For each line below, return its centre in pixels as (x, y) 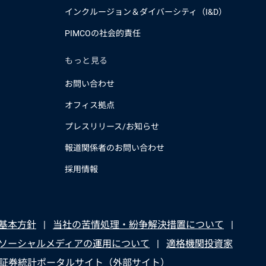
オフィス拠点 (90, 105)
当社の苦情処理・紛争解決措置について (138, 225)
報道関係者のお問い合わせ (115, 148)
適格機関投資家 (199, 244)
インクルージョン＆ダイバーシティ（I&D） (146, 12)
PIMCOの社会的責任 (103, 33)
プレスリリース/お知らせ (112, 126)
